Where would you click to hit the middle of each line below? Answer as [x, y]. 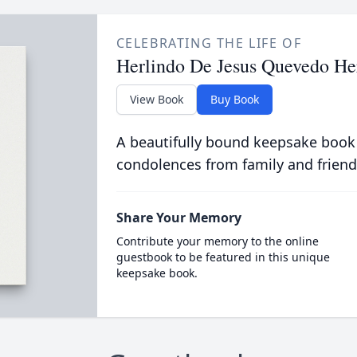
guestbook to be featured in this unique [223, 257]
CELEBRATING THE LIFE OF [209, 43]
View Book [156, 99]
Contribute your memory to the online [217, 241]
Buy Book [234, 99]
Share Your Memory [178, 218]
